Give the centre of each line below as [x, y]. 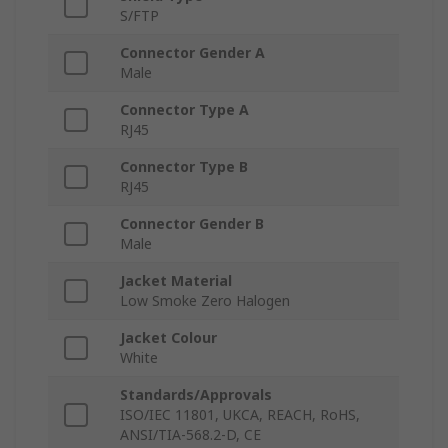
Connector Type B [184, 167]
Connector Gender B [192, 224]
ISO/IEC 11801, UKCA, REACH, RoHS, [240, 415]
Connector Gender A [192, 53]
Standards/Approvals [196, 395]
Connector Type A [184, 110]
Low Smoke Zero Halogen [205, 301]
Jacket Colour [168, 338]
